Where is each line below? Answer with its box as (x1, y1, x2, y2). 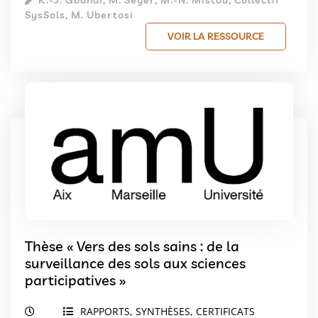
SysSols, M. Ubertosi (25, 8, 133, 21)
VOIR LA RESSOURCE (168, 29, 264, 43)
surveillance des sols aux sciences (25, 253, 246, 272)
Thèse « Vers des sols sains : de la (25, 236, 239, 255)
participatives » (25, 270, 126, 289)
